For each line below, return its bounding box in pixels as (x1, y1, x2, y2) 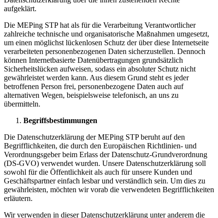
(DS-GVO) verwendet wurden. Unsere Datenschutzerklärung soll (4, 159, 206, 167)
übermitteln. (4, 99, 40, 108)
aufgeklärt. (4, 4, 36, 13)
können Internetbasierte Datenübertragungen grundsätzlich (4, 55, 183, 64)
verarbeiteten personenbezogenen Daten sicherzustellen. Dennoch (4, 47, 205, 55)
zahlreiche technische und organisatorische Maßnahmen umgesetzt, (4, 29, 209, 38)
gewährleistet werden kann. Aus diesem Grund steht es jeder (4, 73, 189, 82)
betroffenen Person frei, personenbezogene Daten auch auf (4, 82, 183, 91)
